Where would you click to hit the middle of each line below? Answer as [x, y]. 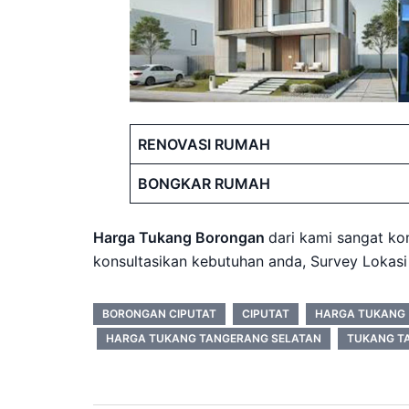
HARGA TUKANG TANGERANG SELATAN [214, 338]
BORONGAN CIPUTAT [159, 313]
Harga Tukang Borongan [181, 237]
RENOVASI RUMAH [204, 144]
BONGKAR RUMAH [204, 183]
